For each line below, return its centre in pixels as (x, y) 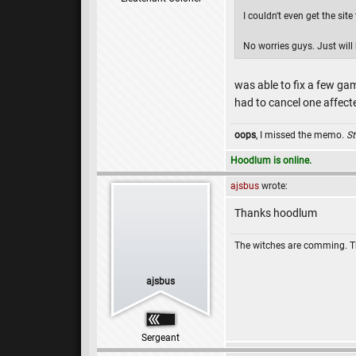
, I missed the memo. (301, 135)
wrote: (273, 186)
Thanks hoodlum (276, 213)
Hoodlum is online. (271, 161)
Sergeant (161, 338)
